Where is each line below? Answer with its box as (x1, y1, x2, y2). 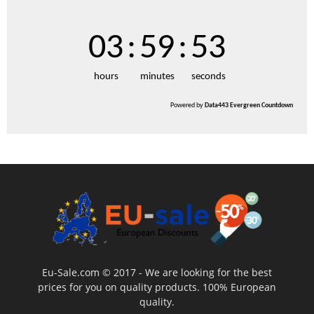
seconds (191, 71, 226, 83)
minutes (139, 71, 175, 83)
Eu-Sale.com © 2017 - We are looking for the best (41, 266, 272, 280)
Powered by (170, 102, 203, 110)
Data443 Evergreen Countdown (205, 102, 293, 110)
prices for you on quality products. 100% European (37, 280, 276, 294)
